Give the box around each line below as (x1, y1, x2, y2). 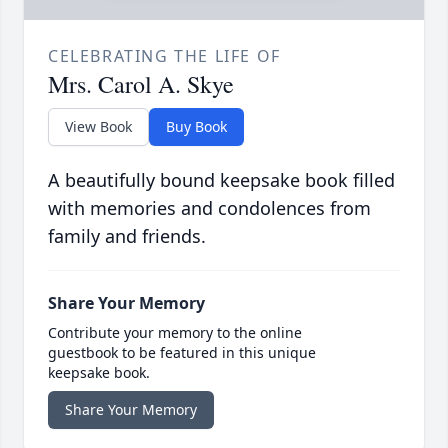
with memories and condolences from (48, 196, 371, 221)
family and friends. (48, 224, 206, 249)
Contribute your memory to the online (48, 323, 302, 343)
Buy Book (166, 117, 227, 137)
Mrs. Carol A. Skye (48, 68, 234, 101)
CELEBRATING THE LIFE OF (48, 45, 281, 68)
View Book (65, 117, 132, 137)
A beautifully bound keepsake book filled (48, 168, 395, 193)
